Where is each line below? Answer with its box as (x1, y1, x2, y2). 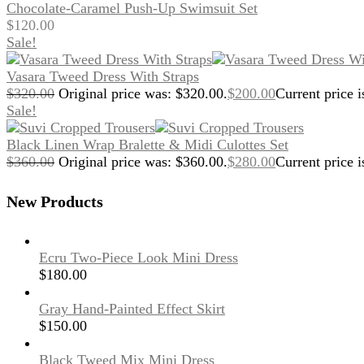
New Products (6, 192, 103, 210)
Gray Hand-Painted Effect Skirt (39, 301, 225, 318)
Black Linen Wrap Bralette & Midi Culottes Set (6, 136, 288, 154)
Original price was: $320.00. (58, 85, 227, 102)
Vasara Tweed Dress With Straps (6, 68, 199, 85)
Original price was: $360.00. (58, 154, 227, 171)
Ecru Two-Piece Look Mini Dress (39, 249, 238, 266)
